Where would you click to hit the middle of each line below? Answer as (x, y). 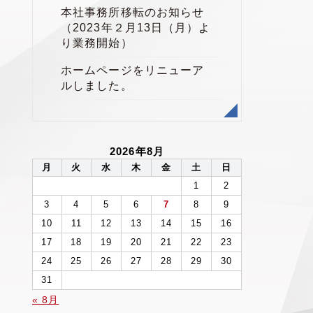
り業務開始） (97, 43)
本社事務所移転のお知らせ (133, 12)
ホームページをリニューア (133, 70)
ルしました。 (97, 86)
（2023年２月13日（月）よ (136, 28)
